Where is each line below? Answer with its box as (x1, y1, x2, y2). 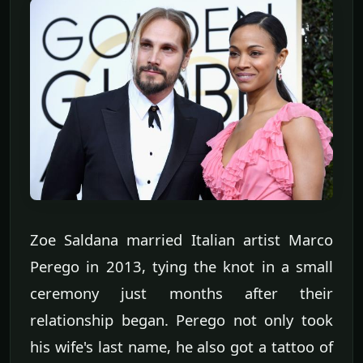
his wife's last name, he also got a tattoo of (30, 335, 333, 357)
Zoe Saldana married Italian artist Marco (30, 228, 333, 250)
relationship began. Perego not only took (30, 309, 333, 330)
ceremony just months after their (30, 282, 333, 303)
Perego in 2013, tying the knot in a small (30, 255, 333, 276)
